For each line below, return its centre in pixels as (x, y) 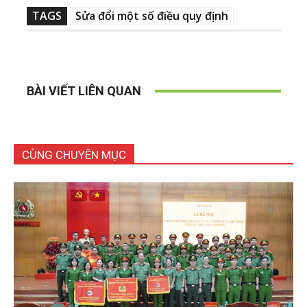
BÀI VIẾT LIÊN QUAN (84, 91)
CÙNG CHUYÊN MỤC (74, 155)
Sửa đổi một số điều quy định (151, 16)
